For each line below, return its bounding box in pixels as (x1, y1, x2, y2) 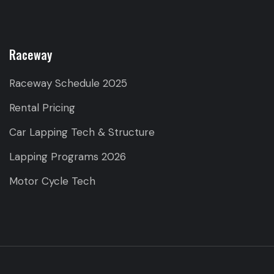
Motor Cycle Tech (9, 174, 95, 188)
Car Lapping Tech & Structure (9, 125, 155, 139)
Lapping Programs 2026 (9, 150, 126, 164)
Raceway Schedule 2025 (9, 76, 127, 91)
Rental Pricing (9, 101, 75, 115)
